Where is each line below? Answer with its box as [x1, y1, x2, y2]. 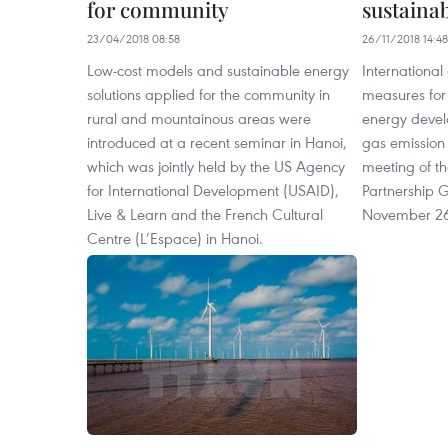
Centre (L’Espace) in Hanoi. [87, 228, 263, 248]
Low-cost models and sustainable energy [87, 60, 349, 80]
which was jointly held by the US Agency [87, 156, 345, 176]
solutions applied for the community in [87, 84, 330, 104]
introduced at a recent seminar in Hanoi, [87, 132, 347, 152]
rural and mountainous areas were [87, 108, 311, 128]
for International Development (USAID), [87, 180, 339, 200]
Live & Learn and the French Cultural [87, 204, 323, 224]
